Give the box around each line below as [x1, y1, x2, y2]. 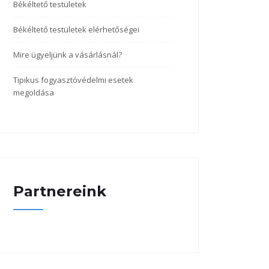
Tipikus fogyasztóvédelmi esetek [13, 74, 133, 85]
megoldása [13, 87, 54, 98]
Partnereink [13, 183, 106, 200]
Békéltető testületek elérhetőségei [13, 24, 139, 35]
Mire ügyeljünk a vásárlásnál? [13, 49, 122, 60]
